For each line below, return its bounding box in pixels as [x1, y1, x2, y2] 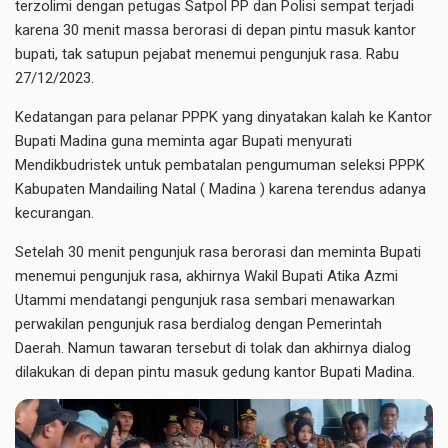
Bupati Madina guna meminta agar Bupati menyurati [15, 131, 352, 150]
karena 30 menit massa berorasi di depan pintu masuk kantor [15, 20, 416, 39]
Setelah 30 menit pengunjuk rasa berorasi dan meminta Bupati [15, 242, 421, 261]
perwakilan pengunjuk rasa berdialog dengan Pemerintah [15, 314, 382, 333]
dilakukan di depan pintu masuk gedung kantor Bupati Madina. [15, 362, 415, 381]
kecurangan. [15, 203, 94, 222]
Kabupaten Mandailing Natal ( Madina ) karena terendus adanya [15, 179, 426, 198]
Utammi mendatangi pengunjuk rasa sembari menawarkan [15, 290, 395, 309]
